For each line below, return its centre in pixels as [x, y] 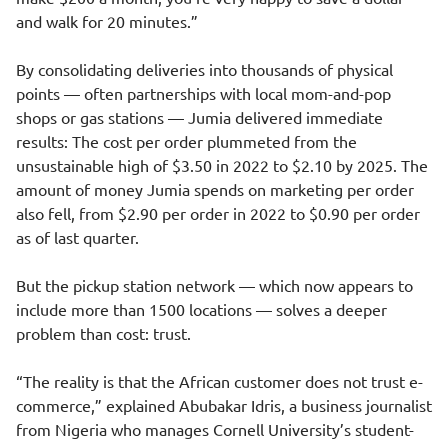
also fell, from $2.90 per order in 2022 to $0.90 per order [218, 213]
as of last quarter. [77, 237]
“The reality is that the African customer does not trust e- [219, 381]
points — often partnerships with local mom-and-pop [203, 93]
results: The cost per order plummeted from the [186, 141]
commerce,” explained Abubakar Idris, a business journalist [224, 405]
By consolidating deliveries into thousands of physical [204, 69]
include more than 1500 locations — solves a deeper [201, 309]
